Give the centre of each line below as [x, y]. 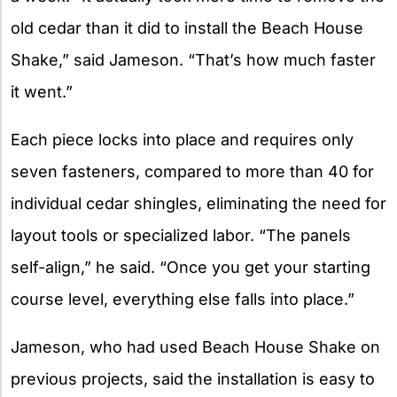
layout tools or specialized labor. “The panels [181, 236]
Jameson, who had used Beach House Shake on [195, 347]
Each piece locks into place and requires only [182, 140]
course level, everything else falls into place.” [183, 300]
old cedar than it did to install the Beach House [187, 28]
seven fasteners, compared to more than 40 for [192, 172]
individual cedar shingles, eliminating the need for [198, 204]
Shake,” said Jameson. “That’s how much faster [193, 60]
